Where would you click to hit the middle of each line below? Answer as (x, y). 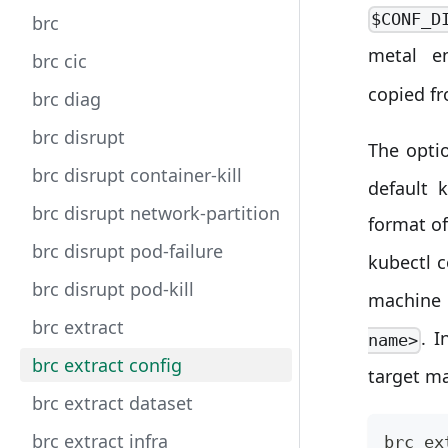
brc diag (66, 99)
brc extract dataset (112, 403)
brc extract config (107, 365)
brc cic (59, 61)
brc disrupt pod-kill (113, 289)
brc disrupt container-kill (137, 175)
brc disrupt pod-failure (127, 251)
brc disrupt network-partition (156, 213)
